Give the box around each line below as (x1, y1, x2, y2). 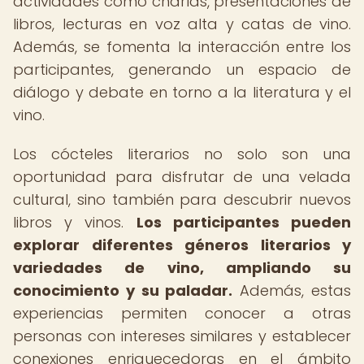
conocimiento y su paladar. (13, 280, 233, 301)
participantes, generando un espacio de (13, 59, 351, 80)
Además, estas (232, 280, 352, 301)
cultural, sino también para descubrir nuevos (13, 189, 351, 210)
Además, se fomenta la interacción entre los (13, 37, 351, 57)
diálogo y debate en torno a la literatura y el (13, 82, 351, 102)
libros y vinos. (13, 212, 136, 232)
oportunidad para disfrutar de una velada (13, 167, 351, 187)
